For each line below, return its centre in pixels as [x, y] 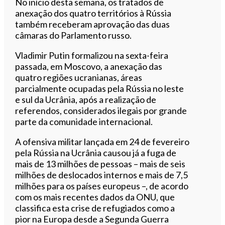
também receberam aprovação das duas [93, 24]
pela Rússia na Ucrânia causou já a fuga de [96, 152]
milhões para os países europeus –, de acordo [102, 186]
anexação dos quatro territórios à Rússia [93, 13]
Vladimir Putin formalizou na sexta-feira [92, 55]
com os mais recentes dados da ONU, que [95, 197]
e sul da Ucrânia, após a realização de [86, 99]
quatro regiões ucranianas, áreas [79, 77]
